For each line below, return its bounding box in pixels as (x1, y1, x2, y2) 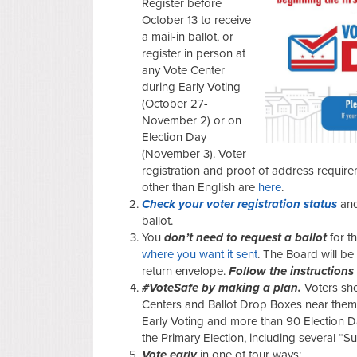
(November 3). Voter (142, 146, 246, 161)
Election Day (142, 129, 206, 144)
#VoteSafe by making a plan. (142, 280, 301, 295)
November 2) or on (142, 112, 241, 127)
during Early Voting (142, 79, 241, 94)
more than (230, 313, 286, 328)
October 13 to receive (142, 12, 251, 27)
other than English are (142, 179, 255, 194)
